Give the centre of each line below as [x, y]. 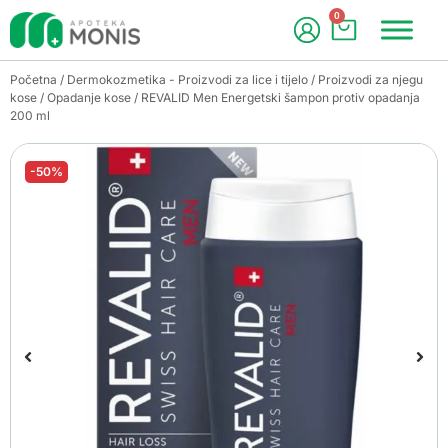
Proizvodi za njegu [370, 79]
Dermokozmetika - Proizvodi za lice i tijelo [187, 79]
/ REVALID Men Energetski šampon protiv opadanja [275, 97]
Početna [33, 79]
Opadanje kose [89, 97]
